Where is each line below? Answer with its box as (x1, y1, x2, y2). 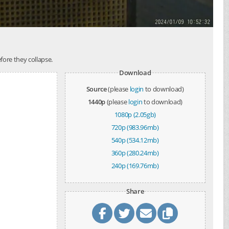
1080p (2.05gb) (114, 110, 156, 120)
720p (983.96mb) (111, 123, 159, 132)
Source (86, 84, 107, 94)
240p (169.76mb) (111, 161, 159, 171)
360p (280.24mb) (111, 148, 159, 158)
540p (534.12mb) (111, 135, 159, 145)
